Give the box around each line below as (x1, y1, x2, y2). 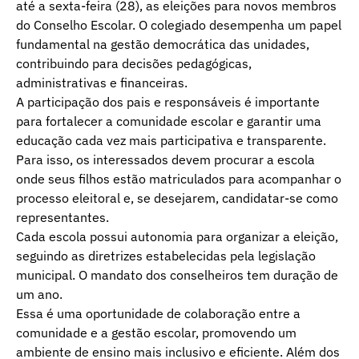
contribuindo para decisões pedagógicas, (16, 55, 252, 72)
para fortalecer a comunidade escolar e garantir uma (16, 113, 321, 130)
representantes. (16, 209, 109, 226)
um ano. (16, 286, 63, 303)
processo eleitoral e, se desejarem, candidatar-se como (16, 190, 338, 207)
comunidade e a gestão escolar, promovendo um (16, 325, 296, 341)
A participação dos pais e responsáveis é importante (16, 94, 320, 111)
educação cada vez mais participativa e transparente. (16, 132, 326, 149)
